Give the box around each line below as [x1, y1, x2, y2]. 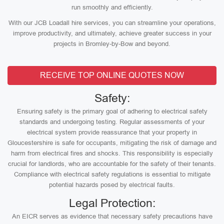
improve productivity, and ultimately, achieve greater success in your [12, 29, 211, 37]
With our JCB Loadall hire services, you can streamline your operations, [8, 19, 216, 26]
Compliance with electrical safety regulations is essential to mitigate [13, 170, 210, 178]
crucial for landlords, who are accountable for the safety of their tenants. [8, 160, 216, 167]
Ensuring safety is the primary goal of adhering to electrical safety [16, 107, 207, 115]
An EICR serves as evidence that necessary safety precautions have [11, 212, 212, 220]
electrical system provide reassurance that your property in [27, 128, 197, 136]
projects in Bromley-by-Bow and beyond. [53, 40, 170, 47]
